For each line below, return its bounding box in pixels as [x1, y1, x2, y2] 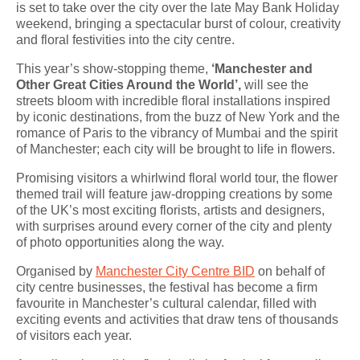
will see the [244, 77, 309, 92]
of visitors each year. [16, 328, 135, 342]
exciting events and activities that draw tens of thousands [16, 312, 338, 326]
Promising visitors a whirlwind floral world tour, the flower [16, 170, 337, 185]
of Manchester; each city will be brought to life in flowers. [16, 141, 338, 156]
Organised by [16, 264, 96, 278]
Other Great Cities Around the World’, [16, 77, 244, 92]
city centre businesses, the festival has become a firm [16, 280, 317, 294]
